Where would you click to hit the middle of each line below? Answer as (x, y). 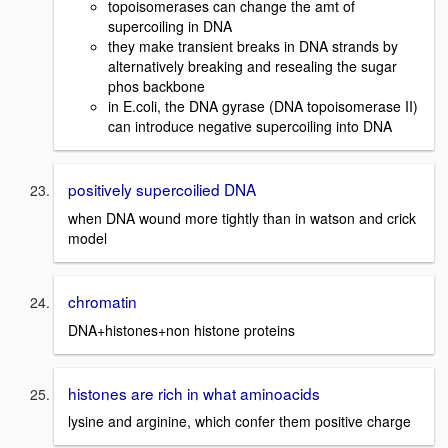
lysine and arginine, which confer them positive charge (239, 421)
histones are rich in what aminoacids (194, 392)
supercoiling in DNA (172, 26)
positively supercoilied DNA (162, 189)
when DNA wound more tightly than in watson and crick (242, 217)
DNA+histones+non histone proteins (181, 329)
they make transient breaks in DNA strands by (253, 46)
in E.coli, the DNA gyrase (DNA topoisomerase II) (263, 106)
